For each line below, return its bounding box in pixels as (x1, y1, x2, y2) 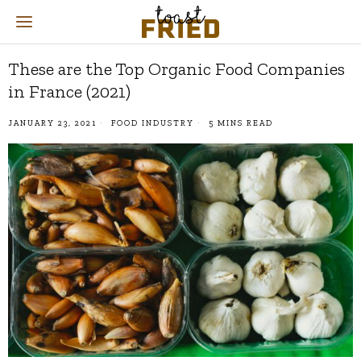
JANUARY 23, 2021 (8, 118, 97, 128)
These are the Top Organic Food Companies (8, 58, 345, 80)
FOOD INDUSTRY (111, 118, 194, 128)
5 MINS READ (205, 118, 273, 128)
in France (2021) (8, 81, 131, 102)
